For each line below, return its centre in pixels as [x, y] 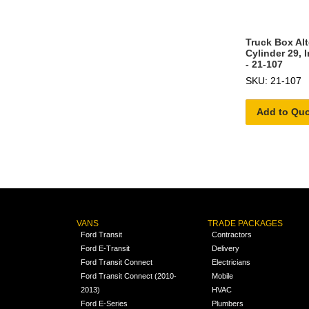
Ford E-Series [104, 303]
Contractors [232, 234]
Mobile [223, 276]
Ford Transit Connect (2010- [128, 276]
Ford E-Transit [105, 248]
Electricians [231, 262]
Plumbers [228, 303]
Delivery [226, 248]
